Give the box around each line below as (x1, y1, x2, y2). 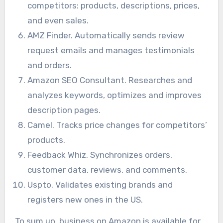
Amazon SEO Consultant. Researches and (27, 75, 193, 85)
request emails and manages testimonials (27, 45, 195, 55)
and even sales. (27, 15, 89, 25)
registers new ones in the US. (27, 194, 143, 205)
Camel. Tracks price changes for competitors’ (27, 119, 208, 130)
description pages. (27, 105, 101, 115)
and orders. (27, 60, 72, 70)
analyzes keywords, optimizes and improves (27, 90, 202, 100)
